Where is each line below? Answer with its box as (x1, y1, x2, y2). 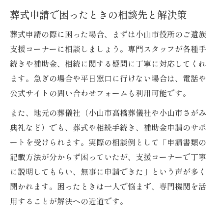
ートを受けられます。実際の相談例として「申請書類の (10, 136, 206, 148)
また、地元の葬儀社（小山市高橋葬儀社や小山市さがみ (10, 107, 206, 119)
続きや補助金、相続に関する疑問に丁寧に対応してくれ (10, 57, 206, 70)
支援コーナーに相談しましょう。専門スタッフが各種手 (10, 43, 206, 55)
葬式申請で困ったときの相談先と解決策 (10, 7, 187, 22)
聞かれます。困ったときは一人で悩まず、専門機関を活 (10, 180, 206, 192)
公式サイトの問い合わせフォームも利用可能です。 (10, 87, 191, 99)
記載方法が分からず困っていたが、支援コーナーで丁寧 (10, 151, 206, 163)
